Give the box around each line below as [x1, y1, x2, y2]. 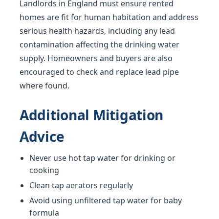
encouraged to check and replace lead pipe [20, 66, 179, 78]
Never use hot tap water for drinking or [29, 153, 175, 164]
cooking [29, 165, 59, 176]
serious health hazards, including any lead [20, 25, 175, 37]
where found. [20, 80, 69, 91]
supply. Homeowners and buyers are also [20, 53, 173, 64]
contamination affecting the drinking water [20, 39, 179, 50]
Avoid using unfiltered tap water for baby [29, 195, 182, 206]
